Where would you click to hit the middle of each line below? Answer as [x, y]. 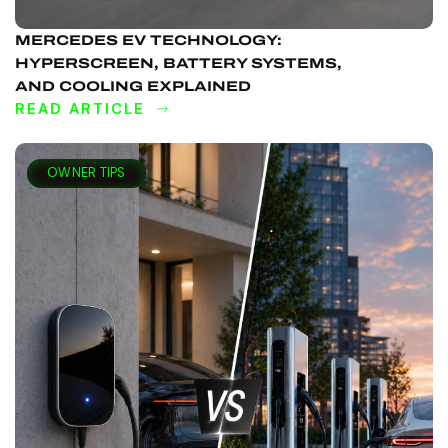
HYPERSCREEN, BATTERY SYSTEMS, [178, 63]
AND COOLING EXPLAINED [133, 86]
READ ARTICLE [80, 108]
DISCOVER [61, 141]
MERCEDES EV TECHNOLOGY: [148, 40]
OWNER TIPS [86, 172]
